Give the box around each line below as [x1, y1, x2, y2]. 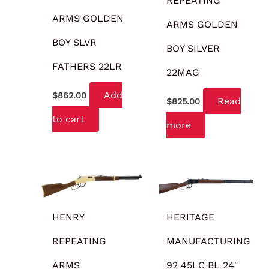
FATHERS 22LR [52, 61, 122, 73]
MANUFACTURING [166, 235, 251, 247]
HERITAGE [166, 211, 215, 223]
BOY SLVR [52, 37, 97, 49]
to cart [52, 113, 85, 125]
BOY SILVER [166, 43, 220, 55]
